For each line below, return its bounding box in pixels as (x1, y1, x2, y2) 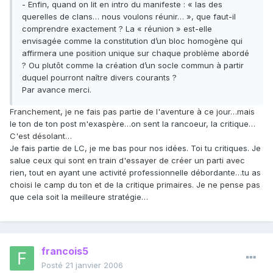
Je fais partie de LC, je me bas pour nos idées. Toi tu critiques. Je (10, 143, 261, 154)
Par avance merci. (22, 85, 91, 95)
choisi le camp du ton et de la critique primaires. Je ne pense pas (10, 180, 260, 190)
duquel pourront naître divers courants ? (22, 73, 177, 83)
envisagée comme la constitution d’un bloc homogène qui (22, 36, 243, 46)
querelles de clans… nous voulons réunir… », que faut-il (22, 12, 236, 22)
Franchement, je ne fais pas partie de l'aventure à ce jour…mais (10, 107, 255, 117)
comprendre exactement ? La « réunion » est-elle (22, 24, 212, 34)
